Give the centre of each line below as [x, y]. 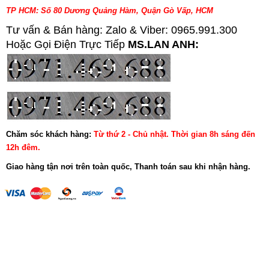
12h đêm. [23, 147]
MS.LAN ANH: [165, 44]
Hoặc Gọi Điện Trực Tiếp [67, 44]
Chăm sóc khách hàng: [49, 134]
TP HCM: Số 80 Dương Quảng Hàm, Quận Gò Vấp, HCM [110, 10]
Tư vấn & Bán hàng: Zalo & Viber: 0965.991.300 [122, 30]
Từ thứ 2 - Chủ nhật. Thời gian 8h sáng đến [174, 134]
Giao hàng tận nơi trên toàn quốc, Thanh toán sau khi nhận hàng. [128, 166]
